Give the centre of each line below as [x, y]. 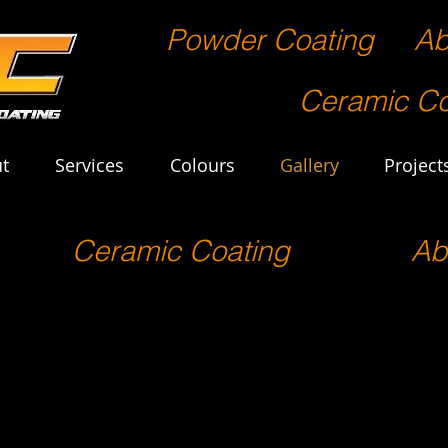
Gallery [309, 165]
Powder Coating [269, 39]
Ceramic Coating [185, 250]
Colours [202, 165]
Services [89, 165]
